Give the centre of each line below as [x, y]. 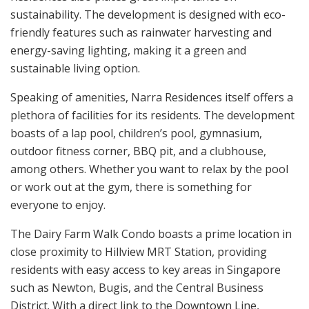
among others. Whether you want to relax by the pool [149, 169]
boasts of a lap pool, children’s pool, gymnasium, [136, 133]
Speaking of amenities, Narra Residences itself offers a [152, 97]
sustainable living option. [75, 68]
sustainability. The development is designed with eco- [148, 14]
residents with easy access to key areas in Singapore [146, 269]
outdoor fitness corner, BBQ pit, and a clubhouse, [138, 151]
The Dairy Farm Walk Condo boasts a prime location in [151, 233]
